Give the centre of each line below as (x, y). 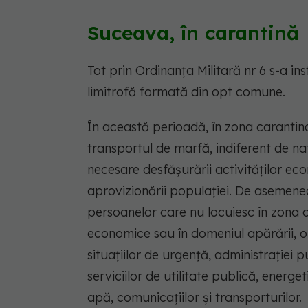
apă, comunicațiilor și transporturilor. (195, 297)
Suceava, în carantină (193, 32)
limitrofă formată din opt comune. (186, 91)
